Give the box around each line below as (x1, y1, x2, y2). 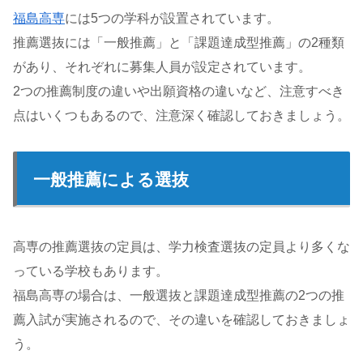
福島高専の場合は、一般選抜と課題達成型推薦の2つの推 (13, 288, 344, 302)
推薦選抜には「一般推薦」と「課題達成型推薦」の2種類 (13, 35, 344, 49)
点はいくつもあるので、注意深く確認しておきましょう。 (13, 108, 350, 122)
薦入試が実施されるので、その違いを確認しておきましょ (13, 312, 350, 327)
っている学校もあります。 (13, 263, 169, 278)
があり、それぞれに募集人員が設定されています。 (13, 59, 311, 74)
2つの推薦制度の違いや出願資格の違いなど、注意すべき (13, 83, 344, 98)
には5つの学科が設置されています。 (65, 11, 280, 25)
